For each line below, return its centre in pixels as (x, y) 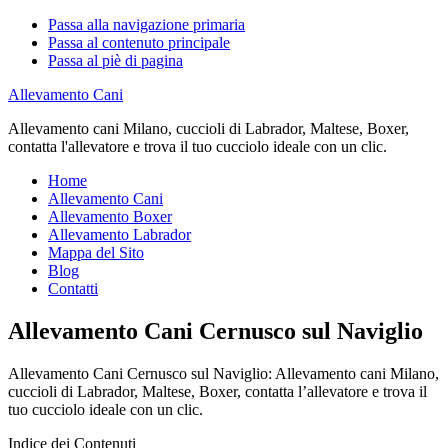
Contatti (73, 288)
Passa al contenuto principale (139, 42)
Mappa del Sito (96, 252)
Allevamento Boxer (110, 216)
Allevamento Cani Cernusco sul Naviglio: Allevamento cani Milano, (223, 373)
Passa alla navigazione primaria (146, 24)
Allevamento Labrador (119, 234)
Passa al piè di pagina (115, 60)
